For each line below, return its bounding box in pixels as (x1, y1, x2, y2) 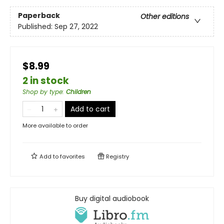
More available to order (22, 121, 88, 129)
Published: (18, 21, 54, 32)
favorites (60, 152, 85, 160)
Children (66, 87, 91, 96)
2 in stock (22, 74, 69, 87)
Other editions (140, 11, 189, 22)
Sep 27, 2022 (54, 21, 98, 32)
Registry (104, 152, 129, 160)
